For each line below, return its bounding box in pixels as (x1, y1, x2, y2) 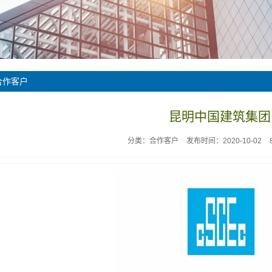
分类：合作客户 (127, 137, 178, 145)
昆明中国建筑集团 (169, 109, 271, 123)
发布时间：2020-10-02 (186, 137, 262, 145)
